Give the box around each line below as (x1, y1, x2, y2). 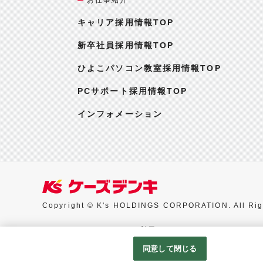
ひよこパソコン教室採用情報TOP (77, 63, 221, 73)
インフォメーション (77, 109, 163, 119)
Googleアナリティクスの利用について (42, 225, 189, 234)
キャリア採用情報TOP (77, 17, 174, 27)
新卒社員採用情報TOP (77, 40, 174, 50)
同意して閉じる (143, 244, 197, 253)
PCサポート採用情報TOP (77, 86, 188, 96)
